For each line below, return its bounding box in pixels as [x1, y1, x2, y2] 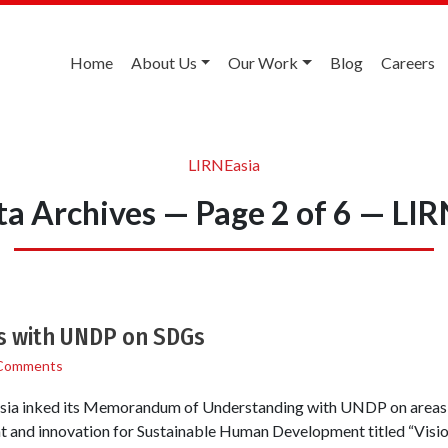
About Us [130, 53, 197, 72]
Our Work [228, 53, 299, 72]
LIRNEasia [188, 154, 260, 174]
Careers [381, 53, 435, 72]
